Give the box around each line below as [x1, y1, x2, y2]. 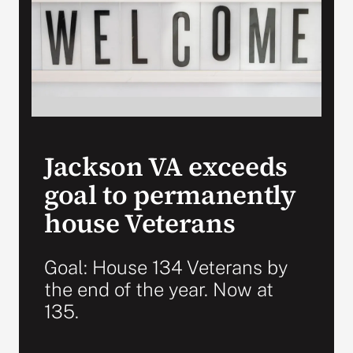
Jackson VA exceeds [43, 148, 288, 185]
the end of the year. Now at [43, 278, 273, 301]
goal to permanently [43, 176, 296, 214]
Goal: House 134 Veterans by [43, 256, 288, 279]
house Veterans [43, 205, 236, 242]
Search [20, 32, 67, 49]
